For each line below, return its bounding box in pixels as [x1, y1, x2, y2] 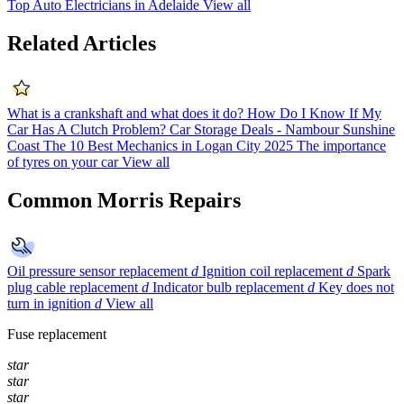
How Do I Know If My [247, 106, 381, 122]
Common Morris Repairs [7, 188, 241, 213]
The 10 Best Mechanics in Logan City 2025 [43, 138, 293, 154]
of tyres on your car [7, 154, 118, 170]
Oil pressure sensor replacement [7, 263, 188, 280]
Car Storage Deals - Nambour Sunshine [170, 122, 395, 138]
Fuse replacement [7, 326, 106, 343]
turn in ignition [7, 296, 91, 312]
